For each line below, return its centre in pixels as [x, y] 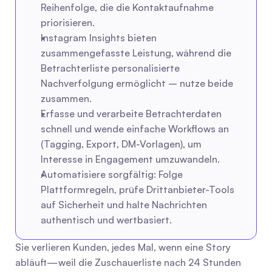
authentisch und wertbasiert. [106, 220]
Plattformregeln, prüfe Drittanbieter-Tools [138, 189]
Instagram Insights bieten [99, 38]
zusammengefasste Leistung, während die [136, 53]
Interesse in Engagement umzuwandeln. [130, 159]
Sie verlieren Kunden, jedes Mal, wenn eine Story [123, 247]
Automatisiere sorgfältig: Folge [112, 174]
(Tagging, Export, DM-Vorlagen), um [121, 144]
